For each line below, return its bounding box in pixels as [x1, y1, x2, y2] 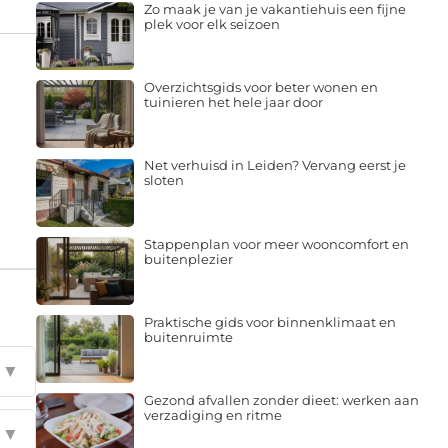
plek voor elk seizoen [143, 15, 280, 32]
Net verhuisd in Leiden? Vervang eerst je [143, 157, 406, 174]
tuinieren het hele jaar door [143, 94, 323, 111]
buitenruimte [143, 328, 233, 345]
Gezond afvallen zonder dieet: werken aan [143, 392, 419, 409]
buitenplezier [143, 250, 233, 267]
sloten [143, 172, 184, 189]
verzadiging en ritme [143, 407, 282, 424]
